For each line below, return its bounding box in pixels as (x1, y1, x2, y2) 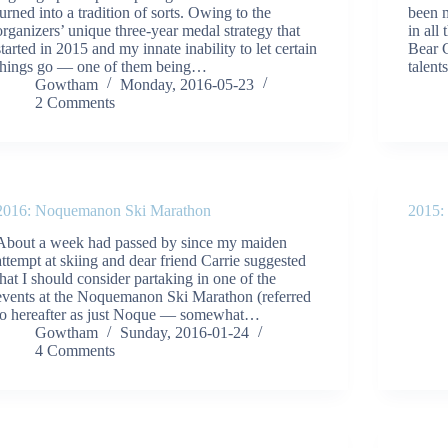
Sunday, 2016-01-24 (120, 324, 250, 342)
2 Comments (35, 93, 116, 111)
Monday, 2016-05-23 (120, 75, 255, 93)
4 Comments (35, 342, 116, 360)
